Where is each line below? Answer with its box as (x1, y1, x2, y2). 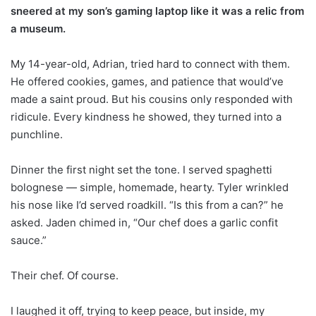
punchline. (11, 127, 63, 141)
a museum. (11, 21, 66, 35)
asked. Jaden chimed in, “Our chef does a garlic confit (11, 215, 278, 229)
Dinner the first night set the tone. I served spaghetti (11, 162, 272, 176)
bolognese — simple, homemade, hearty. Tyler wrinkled (11, 180, 288, 194)
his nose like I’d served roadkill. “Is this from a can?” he (11, 197, 284, 212)
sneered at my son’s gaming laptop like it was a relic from (11, 4, 304, 18)
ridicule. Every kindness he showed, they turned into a (11, 109, 281, 123)
